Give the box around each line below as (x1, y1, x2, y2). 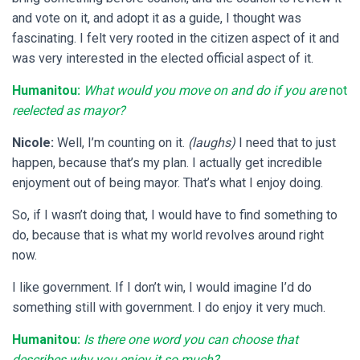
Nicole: (12, 135, 57, 151)
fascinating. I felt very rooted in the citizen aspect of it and (12, 31, 339, 47)
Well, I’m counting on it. (57, 135, 188, 151)
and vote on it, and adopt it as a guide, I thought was (12, 10, 301, 27)
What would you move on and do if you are (84, 83, 329, 99)
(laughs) (188, 135, 235, 151)
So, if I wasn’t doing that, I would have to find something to (12, 207, 337, 223)
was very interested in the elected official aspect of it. (12, 51, 313, 67)
